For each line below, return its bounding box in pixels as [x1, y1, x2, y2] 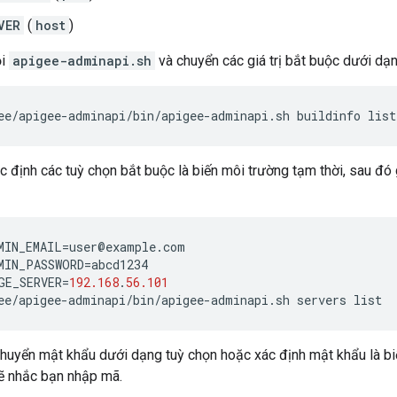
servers [297, 292, 346, 309]
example [105, 238, 156, 256]
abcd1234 [91, 256, 148, 274]
